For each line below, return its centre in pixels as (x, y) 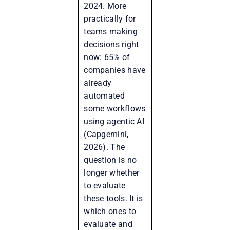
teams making (111, 31)
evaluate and (108, 224)
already (98, 83)
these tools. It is (113, 198)
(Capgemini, (106, 134)
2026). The (104, 147)
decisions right (111, 44)
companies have (115, 70)
